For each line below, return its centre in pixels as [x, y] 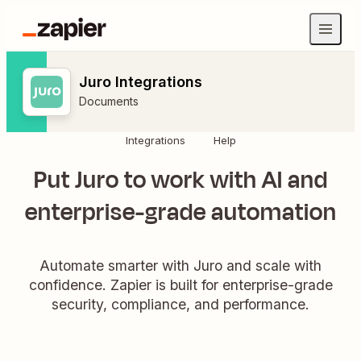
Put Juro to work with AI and [180, 180]
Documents [109, 101]
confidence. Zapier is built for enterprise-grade [180, 284]
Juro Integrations [141, 82]
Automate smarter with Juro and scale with [180, 265]
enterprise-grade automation [180, 212]
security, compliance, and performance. [180, 304]
